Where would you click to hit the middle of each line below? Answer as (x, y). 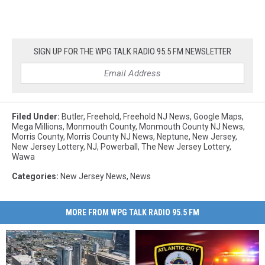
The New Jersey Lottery (185, 147)
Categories (34, 177)
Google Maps (218, 117)
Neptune (173, 137)
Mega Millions (37, 127)
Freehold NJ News (156, 117)
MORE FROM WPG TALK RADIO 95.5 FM (132, 213)
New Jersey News (93, 177)
